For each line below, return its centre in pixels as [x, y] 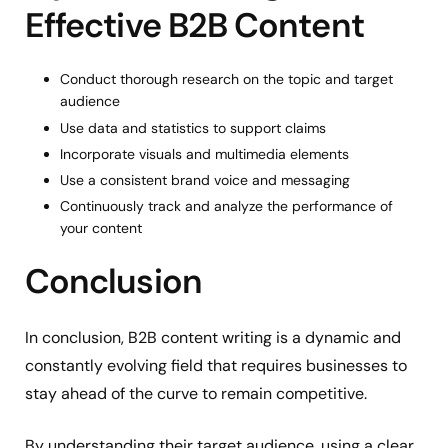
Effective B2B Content [194, 26]
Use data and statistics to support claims [193, 127]
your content [101, 228]
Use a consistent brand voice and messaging [205, 179]
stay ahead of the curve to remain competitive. [198, 394]
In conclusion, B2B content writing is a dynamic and [213, 338]
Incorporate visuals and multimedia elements [204, 153]
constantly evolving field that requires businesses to [216, 366]
